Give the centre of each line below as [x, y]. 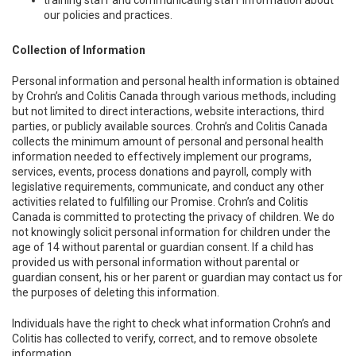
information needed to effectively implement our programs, [162, 157]
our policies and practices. [108, 15]
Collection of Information [79, 50]
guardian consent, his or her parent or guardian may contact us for [177, 277]
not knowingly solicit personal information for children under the [171, 232]
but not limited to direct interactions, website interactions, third [168, 111]
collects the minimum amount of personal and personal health [168, 141]
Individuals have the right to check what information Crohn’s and [171, 323]
